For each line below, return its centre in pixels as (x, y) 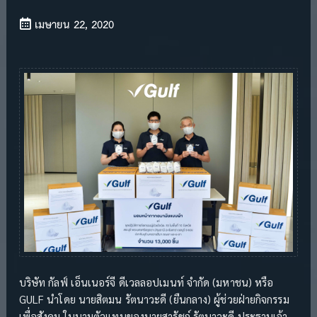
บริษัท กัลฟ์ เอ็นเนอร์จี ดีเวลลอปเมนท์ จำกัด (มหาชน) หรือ (146, 282)
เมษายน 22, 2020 (73, 25)
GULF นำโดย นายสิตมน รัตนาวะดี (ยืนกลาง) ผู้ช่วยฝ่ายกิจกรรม (154, 299)
